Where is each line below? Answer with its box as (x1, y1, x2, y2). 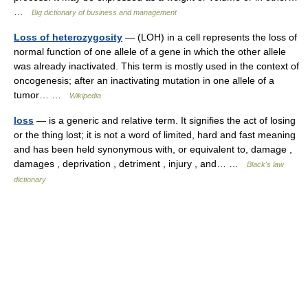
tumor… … (14, 89, 69, 100)
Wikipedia (69, 91, 101, 100)
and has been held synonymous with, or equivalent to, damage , (14, 144, 292, 155)
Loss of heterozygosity (14, 32, 122, 43)
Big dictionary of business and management (32, 8, 177, 16)
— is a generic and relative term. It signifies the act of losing (34, 115, 296, 126)
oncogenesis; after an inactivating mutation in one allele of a (14, 75, 274, 86)
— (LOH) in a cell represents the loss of (122, 32, 297, 43)
